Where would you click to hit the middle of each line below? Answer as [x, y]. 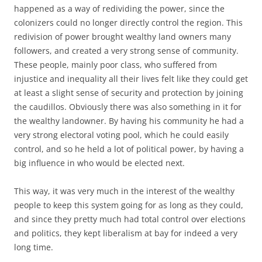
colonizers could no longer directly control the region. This [128, 23]
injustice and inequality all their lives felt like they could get [131, 79]
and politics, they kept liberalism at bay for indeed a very [126, 233]
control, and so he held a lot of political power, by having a [129, 149]
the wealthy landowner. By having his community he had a [129, 121]
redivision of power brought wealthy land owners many [123, 37]
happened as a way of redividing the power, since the [119, 9]
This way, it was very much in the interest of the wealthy [124, 191]
